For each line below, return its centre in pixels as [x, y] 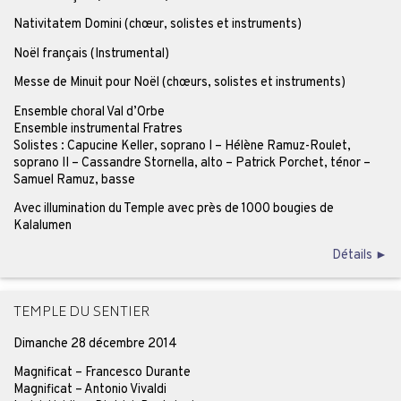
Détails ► [360, 255]
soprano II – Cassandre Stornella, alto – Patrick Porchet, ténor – [192, 162]
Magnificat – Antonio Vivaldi [90, 390]
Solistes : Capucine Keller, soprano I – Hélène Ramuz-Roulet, [182, 145]
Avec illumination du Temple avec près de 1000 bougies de [173, 209]
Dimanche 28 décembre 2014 [95, 343]
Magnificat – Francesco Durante [102, 373]
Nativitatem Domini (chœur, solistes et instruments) [157, 25]
